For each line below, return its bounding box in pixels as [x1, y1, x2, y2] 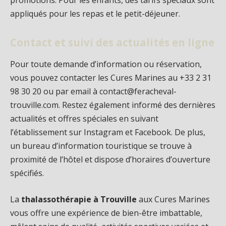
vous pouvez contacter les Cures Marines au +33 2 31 [10, 72, 211, 84]
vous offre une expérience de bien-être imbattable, [10, 207, 202, 218]
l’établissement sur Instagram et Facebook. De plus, [10, 127, 205, 138]
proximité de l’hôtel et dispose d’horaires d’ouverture [10, 154, 210, 165]
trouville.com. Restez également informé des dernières [10, 99, 215, 111]
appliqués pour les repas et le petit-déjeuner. [10, 8, 180, 20]
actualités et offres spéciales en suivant [10, 113, 158, 125]
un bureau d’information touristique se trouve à [10, 140, 192, 152]
